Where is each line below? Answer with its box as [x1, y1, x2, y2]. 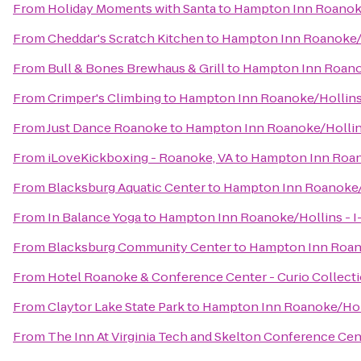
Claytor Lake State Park [48, 298, 185, 315]
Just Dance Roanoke [47, 119, 168, 136]
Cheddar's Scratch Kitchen [48, 30, 204, 47]
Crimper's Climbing [48, 89, 161, 106]
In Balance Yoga [48, 209, 141, 226]
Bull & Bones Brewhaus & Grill [48, 60, 225, 77]
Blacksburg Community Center [48, 239, 231, 255]
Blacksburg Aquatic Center [48, 179, 205, 196]
